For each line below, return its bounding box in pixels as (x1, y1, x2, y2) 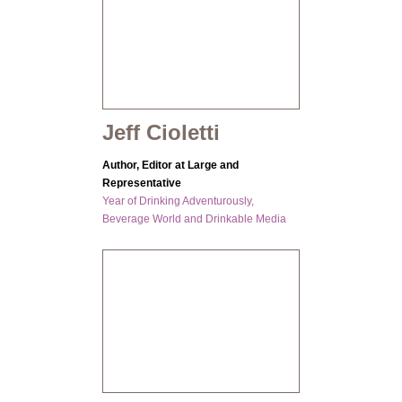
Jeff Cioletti (102, 120, 220, 145)
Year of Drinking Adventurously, (102, 195, 254, 208)
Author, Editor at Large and (102, 159, 239, 172)
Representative (102, 177, 181, 190)
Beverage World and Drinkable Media (102, 213, 286, 226)
